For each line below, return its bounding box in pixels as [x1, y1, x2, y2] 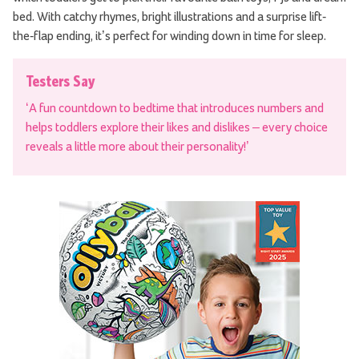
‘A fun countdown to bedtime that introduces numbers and [26, 101, 324, 115]
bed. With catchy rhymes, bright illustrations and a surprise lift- [13, 10, 326, 23]
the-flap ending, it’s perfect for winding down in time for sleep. [13, 29, 326, 42]
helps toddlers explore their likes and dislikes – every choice [26, 120, 328, 134]
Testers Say [26, 71, 95, 90]
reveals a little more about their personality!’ [26, 139, 249, 153]
